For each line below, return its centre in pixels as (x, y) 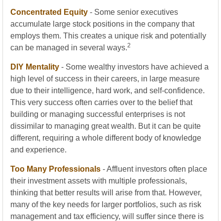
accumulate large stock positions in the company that (102, 24)
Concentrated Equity (49, 12)
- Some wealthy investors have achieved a (134, 67)
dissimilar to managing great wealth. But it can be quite (106, 126)
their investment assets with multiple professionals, (99, 181)
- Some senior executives (133, 12)
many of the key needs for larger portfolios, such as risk (106, 204)
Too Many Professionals (55, 169)
